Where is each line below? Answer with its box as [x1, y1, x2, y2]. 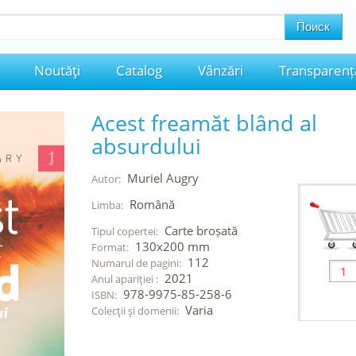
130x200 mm [134, 238, 210, 254]
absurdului [91, 131, 201, 161]
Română [129, 196, 175, 212]
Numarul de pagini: [91, 256, 184, 270]
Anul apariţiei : [91, 272, 161, 286]
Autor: [91, 172, 123, 186]
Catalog [115, 61, 162, 79]
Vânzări [197, 61, 243, 79]
